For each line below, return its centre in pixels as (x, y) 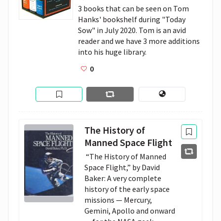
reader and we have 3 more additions (139, 41)
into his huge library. (112, 52)
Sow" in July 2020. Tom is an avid (132, 30)
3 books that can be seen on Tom (133, 8)
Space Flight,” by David (122, 167)
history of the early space (127, 189)
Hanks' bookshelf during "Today (132, 19)
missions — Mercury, (118, 200)
